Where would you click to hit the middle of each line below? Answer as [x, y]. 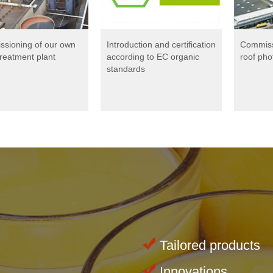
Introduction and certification [161, 44]
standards [126, 69]
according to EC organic [153, 56]
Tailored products [210, 246]
